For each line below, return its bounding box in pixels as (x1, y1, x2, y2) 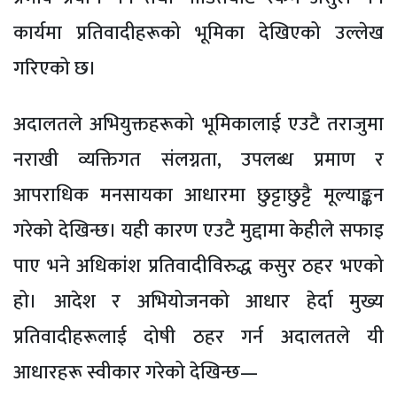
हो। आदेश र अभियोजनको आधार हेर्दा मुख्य (13, 284, 384, 318)
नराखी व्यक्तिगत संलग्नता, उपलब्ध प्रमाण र (13, 143, 384, 176)
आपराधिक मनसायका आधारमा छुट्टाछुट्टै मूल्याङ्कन (13, 178, 384, 212)
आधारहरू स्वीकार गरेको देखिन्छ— (13, 355, 258, 389)
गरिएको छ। (13, 51, 97, 85)
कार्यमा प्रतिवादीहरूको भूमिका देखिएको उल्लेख (13, 16, 384, 50)
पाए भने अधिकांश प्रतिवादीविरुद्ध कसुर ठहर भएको (13, 249, 384, 283)
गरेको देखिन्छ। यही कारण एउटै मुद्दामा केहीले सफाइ (13, 214, 384, 247)
